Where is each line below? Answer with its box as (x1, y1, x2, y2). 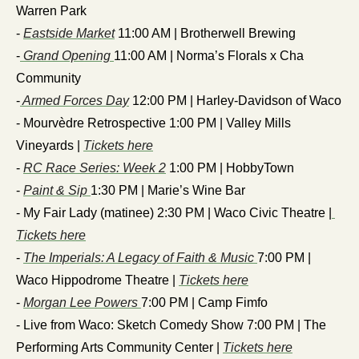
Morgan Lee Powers (23, 296, 141, 310)
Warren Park (16, 4, 87, 18)
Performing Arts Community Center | (16, 341, 223, 355)
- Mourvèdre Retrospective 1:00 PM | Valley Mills (16, 116, 291, 131)
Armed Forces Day (20, 94, 129, 108)
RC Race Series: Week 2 (23, 161, 166, 175)
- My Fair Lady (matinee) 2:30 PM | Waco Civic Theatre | (16, 206, 332, 220)
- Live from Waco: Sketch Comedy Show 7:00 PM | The (16, 318, 326, 333)
